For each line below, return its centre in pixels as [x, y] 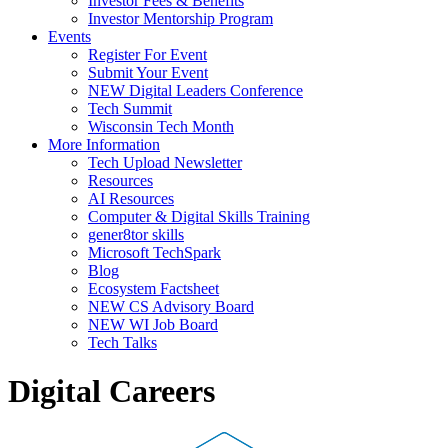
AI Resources [131, 198]
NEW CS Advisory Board [171, 306]
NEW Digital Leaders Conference [195, 90]
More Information [104, 144]
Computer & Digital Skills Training [199, 216]
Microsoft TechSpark [154, 252]
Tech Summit [130, 108]
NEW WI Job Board [153, 324]
